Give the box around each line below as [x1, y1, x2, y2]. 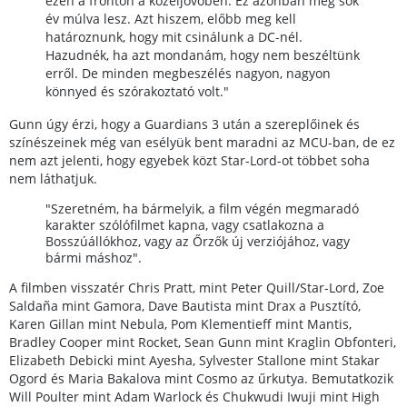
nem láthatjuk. [9, 169, 101, 187]
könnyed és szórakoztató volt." [45, 82, 229, 100]
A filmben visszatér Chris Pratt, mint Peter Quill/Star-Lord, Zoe [9, 278, 384, 296]
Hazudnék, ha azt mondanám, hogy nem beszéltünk [45, 45, 360, 64]
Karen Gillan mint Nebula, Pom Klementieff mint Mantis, [9, 314, 352, 333]
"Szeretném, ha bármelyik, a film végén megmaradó [45, 199, 359, 217]
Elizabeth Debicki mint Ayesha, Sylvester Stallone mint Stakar [9, 351, 380, 369]
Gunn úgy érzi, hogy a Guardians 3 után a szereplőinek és [9, 114, 360, 133]
